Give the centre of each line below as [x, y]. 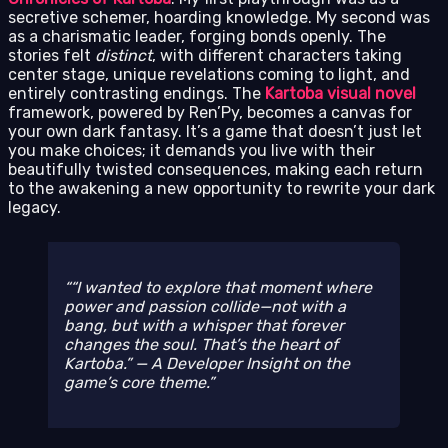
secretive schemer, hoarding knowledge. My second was [219, 17]
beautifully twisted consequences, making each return [215, 169]
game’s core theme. [136, 383]
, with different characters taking [277, 55]
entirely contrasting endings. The [136, 93]
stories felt [51, 55]
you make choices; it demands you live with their [191, 150]
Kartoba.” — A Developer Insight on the [207, 364]
